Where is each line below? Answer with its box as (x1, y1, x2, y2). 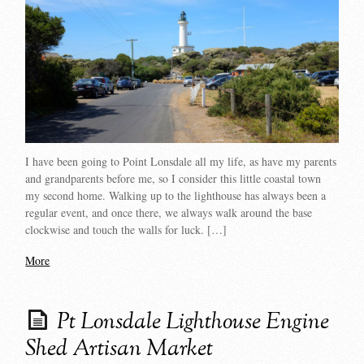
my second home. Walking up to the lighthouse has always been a (25, 187, 327, 203)
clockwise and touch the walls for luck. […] (25, 221, 227, 237)
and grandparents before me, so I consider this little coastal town (25, 170, 322, 186)
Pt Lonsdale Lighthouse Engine (57, 306, 330, 340)
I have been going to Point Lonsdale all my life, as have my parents (25, 153, 337, 169)
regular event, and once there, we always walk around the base (25, 204, 313, 220)
